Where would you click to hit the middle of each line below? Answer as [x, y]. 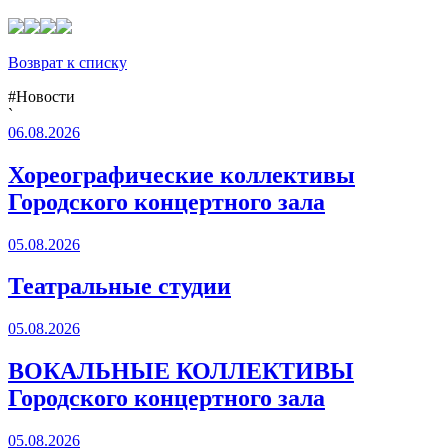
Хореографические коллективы [181, 174]
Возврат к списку [67, 62]
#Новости [41, 96]
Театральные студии [119, 286]
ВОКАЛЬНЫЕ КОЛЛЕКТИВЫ [181, 371]
